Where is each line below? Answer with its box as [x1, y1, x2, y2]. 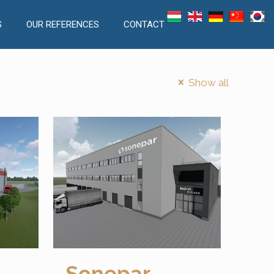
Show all [186, 76, 229, 89]
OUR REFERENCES [26, 19, 99, 30]
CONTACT [123, 19, 165, 30]
